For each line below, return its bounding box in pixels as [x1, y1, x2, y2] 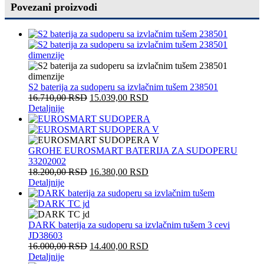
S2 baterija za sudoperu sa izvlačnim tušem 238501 [28, 81, 218, 92]
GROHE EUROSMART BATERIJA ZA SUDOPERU [28, 145, 237, 156]
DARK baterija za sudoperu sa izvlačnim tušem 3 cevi [28, 219, 230, 230]
